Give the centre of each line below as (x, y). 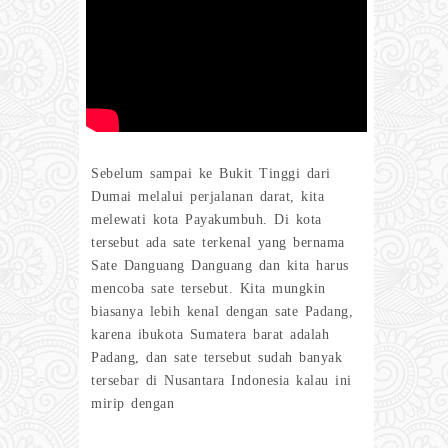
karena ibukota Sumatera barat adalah (210, 334)
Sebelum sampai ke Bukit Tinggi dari (211, 173)
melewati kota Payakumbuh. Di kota (206, 219)
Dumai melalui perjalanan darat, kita (207, 196)
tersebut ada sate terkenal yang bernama (218, 242)
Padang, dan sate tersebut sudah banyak (216, 357)
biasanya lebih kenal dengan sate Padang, (222, 311)
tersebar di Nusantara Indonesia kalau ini (221, 380)
